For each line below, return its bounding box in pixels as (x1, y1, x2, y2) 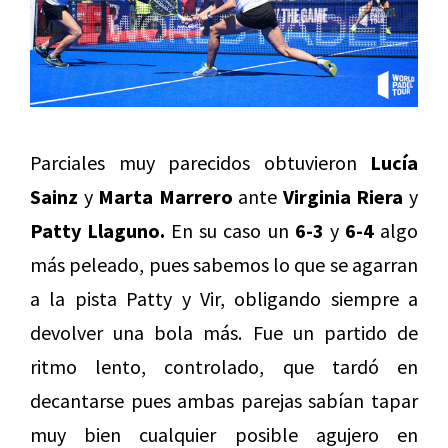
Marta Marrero (98, 184, 239, 210)
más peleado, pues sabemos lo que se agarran (30, 252, 418, 278)
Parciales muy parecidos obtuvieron (30, 150, 370, 176)
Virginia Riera (282, 184, 404, 210)
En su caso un (165, 218, 295, 244)
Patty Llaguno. (30, 218, 166, 244)
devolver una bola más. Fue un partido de (30, 320, 418, 346)
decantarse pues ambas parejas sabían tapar (30, 388, 418, 414)
